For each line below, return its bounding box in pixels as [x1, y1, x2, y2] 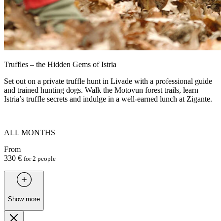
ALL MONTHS [4, 128, 55, 137]
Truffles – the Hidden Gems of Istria [4, 60, 116, 69]
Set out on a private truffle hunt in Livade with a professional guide [4, 77, 212, 86]
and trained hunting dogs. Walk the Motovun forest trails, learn [4, 86, 198, 95]
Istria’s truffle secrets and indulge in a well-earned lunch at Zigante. [4, 95, 212, 104]
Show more [8, 195, 40, 203]
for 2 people [24, 155, 56, 163]
